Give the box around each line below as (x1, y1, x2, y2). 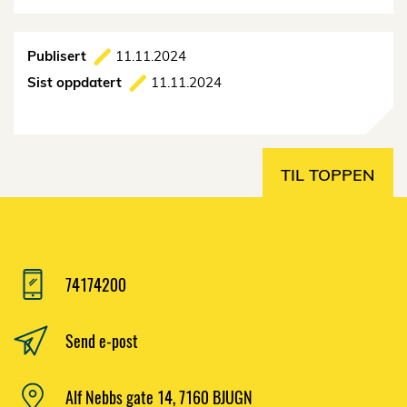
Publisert (27, 47, 86, 65)
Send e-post (65, 328, 138, 352)
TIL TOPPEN (281, 164, 375, 186)
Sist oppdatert (27, 74, 122, 92)
